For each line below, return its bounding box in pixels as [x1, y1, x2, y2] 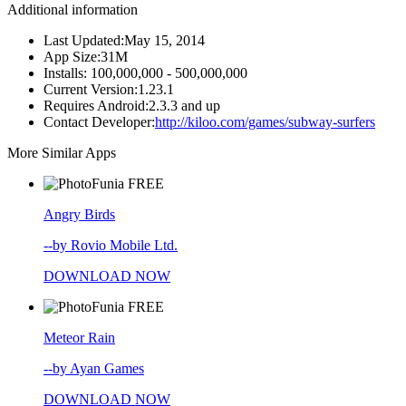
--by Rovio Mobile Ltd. [43, 237, 178, 254]
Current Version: [43, 82, 138, 98]
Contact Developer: [43, 114, 155, 130]
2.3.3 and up [149, 98, 220, 114]
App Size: [43, 49, 101, 65]
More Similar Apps [7, 145, 116, 161]
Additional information [7, 2, 138, 18]
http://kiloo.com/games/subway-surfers [155, 114, 375, 130]
